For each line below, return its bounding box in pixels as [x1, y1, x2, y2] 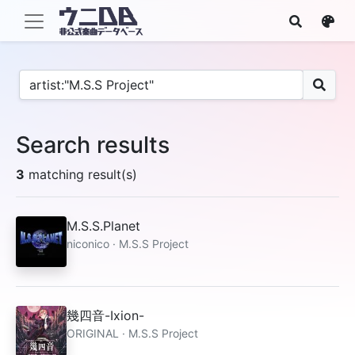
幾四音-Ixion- [67, 307, 144, 323]
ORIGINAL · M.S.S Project [67, 326, 198, 340]
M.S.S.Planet [67, 218, 140, 234]
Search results [16, 131, 170, 158]
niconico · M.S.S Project [67, 237, 189, 250]
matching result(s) [25, 166, 137, 182]
